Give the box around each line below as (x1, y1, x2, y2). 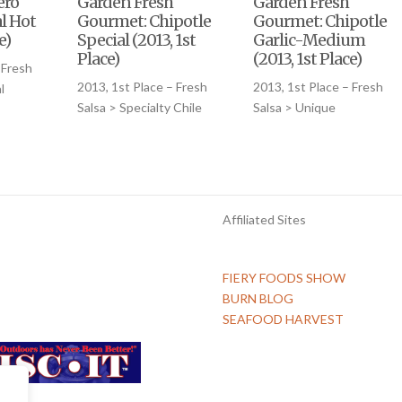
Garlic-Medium (253, 30, 366, 51)
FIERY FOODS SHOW (223, 270, 345, 286)
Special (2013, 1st (77, 30, 197, 51)
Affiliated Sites (223, 212, 306, 228)
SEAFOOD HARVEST (223, 311, 344, 328)
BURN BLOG (223, 291, 293, 307)
